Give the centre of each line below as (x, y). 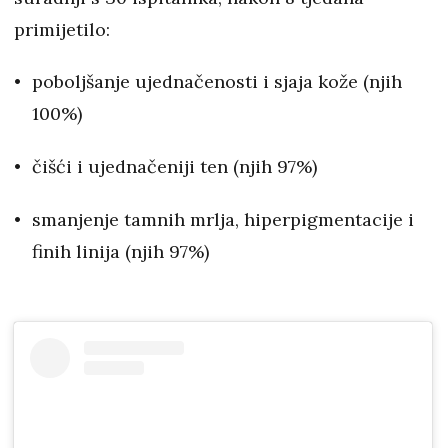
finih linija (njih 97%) (120, 252)
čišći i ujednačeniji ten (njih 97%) (174, 167)
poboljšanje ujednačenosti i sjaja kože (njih (217, 82)
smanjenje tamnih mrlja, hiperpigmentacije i (223, 220)
